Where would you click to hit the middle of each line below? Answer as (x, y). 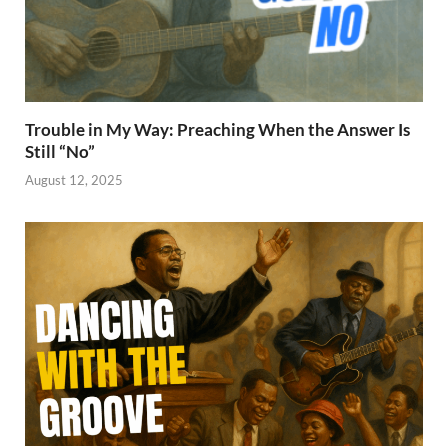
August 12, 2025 (74, 180)
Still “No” (60, 151)
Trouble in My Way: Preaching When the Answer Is (217, 129)
